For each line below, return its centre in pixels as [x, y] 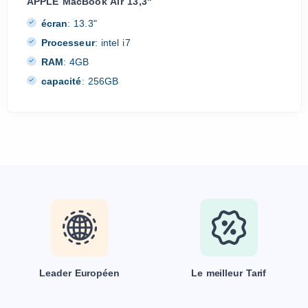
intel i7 [114, 42]
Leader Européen [79, 273]
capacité [61, 81]
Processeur [68, 42]
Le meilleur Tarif [229, 273]
